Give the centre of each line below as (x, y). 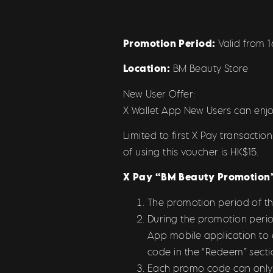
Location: (147, 69)
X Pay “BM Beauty (169, 177)
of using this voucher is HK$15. (191, 152)
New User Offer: (159, 94)
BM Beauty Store (209, 69)
